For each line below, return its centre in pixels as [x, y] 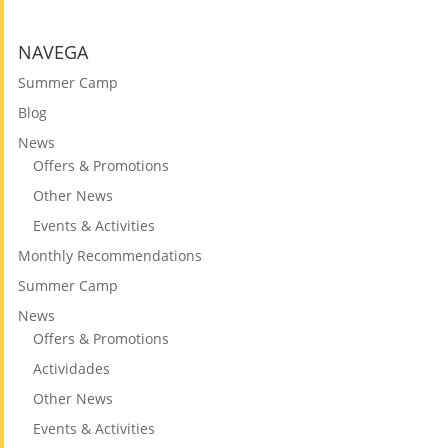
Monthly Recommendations [110, 256]
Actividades [71, 369]
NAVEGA [53, 52]
